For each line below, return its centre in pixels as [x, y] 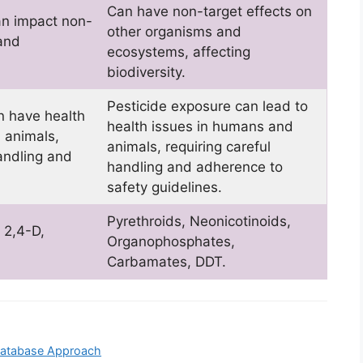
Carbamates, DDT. [166, 262]
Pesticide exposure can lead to [207, 107]
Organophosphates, [171, 242]
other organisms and [174, 32]
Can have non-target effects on [209, 12]
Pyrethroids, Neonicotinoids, [199, 222]
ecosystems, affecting [178, 52]
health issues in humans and [200, 127]
